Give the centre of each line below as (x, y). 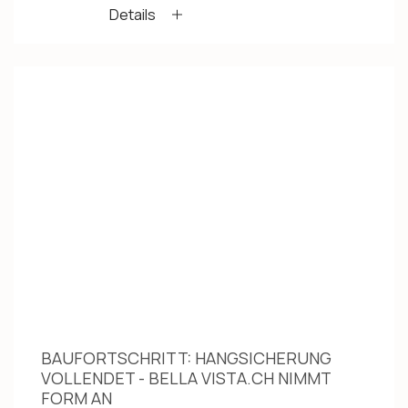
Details (133, 15)
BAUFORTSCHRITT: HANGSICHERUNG (186, 357)
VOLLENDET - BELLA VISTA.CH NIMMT (186, 377)
